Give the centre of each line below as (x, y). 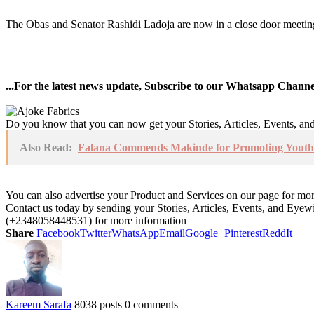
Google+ (205, 233)
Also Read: (46, 147)
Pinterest (243, 233)
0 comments (151, 304)
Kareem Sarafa (39, 304)
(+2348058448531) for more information (96, 220)
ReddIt (277, 233)
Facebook (58, 233)
